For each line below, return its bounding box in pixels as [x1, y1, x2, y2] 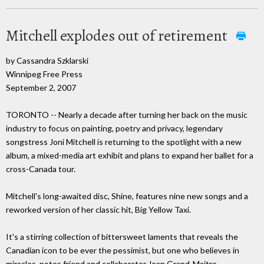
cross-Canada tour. [6, 164, 75, 174]
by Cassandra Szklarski [6, 55, 88, 65]
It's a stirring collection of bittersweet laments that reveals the [6, 232, 238, 242]
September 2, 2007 [6, 82, 76, 93]
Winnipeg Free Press [6, 68, 82, 79]
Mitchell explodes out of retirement [6, 25, 230, 46]
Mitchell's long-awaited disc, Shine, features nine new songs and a [6, 191, 248, 202]
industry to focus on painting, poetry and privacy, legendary [6, 123, 223, 134]
